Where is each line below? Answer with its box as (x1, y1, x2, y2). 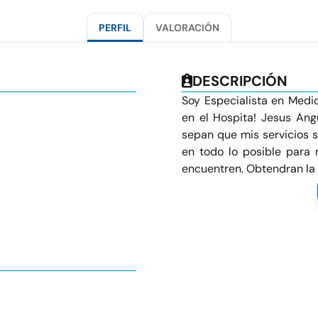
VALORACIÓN (155, 21, 219, 34)
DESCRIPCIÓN (192, 72, 287, 90)
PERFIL (99, 21, 131, 34)
